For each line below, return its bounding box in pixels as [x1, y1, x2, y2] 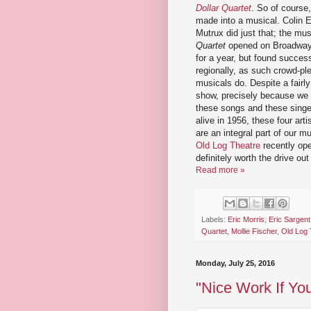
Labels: [201, 215, 228, 224]
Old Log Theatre [196, 140, 260, 151]
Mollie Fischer [231, 227, 277, 236]
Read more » [196, 165, 245, 176]
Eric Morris [228, 215, 264, 224]
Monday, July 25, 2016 [196, 259, 275, 268]
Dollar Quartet [196, 3, 251, 14]
